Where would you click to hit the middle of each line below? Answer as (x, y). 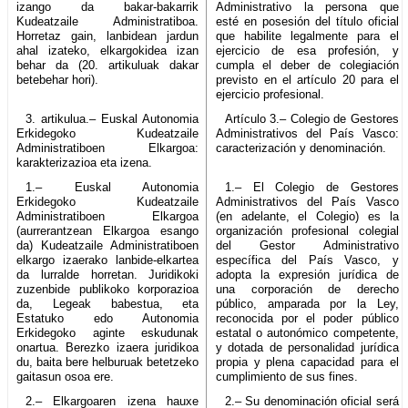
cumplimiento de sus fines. (287, 376)
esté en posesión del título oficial (307, 21)
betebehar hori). (57, 79)
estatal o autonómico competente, (307, 332)
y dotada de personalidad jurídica (307, 347)
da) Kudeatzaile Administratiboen (108, 245)
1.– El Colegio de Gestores (311, 187)
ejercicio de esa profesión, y (307, 50)
